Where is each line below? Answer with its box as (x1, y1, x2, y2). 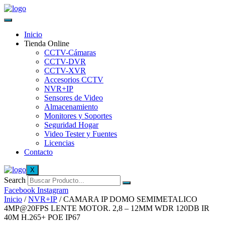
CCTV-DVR (44, 57, 86, 66)
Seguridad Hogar (44, 121, 98, 129)
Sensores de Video (44, 93, 103, 102)
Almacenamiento (44, 102, 98, 111)
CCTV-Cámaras (44, 48, 96, 57)
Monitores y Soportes (44, 111, 112, 120)
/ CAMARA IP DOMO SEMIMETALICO (57, 195, 197, 203)
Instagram (37, 186, 68, 194)
